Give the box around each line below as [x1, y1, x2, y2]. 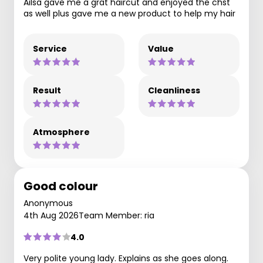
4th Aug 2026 [23, 209, 79, 221]
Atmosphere [33, 126, 90, 138]
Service [33, 42, 67, 55]
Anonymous [23, 197, 73, 209]
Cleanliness [148, 84, 200, 96]
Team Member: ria [79, 209, 154, 221]
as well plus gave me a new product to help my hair [23, 7, 235, 19]
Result [33, 84, 61, 96]
